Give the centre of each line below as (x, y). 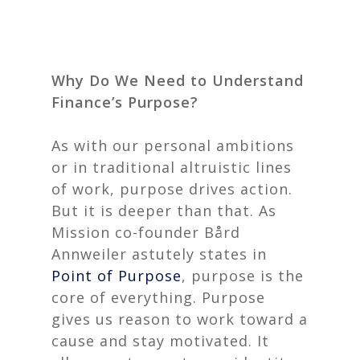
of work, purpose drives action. (172, 189)
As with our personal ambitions (173, 145)
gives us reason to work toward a (180, 319)
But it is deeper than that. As (164, 211)
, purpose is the (243, 276)
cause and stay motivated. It (160, 341)
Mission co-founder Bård (146, 232)
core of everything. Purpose (158, 297)
